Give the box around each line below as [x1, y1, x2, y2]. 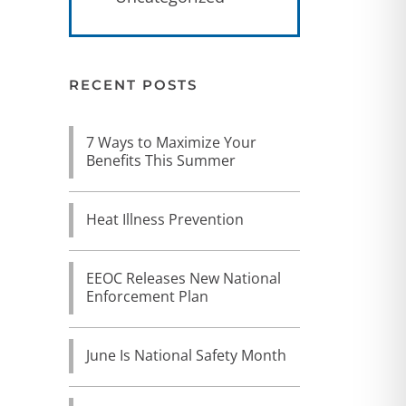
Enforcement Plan [86, 286, 208, 306]
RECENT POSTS [69, 76, 198, 93]
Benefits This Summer [86, 150, 236, 170]
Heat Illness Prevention [86, 209, 244, 229]
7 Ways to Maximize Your [86, 132, 256, 152]
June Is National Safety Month [86, 345, 286, 365]
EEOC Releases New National [86, 268, 281, 288]
